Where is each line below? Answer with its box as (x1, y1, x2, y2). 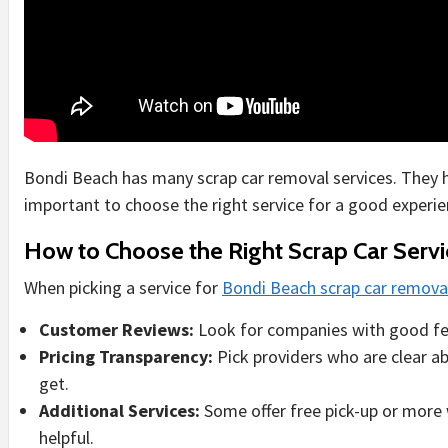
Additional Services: (39, 398, 200, 422)
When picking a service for (24, 275, 222, 299)
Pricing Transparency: (39, 344, 213, 368)
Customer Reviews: (39, 317, 194, 341)
